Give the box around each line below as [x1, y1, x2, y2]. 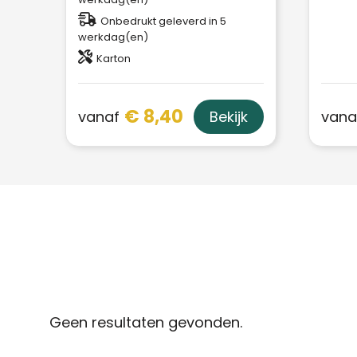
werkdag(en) [77, 29, 148, 45]
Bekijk [209, 107, 248, 127]
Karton [96, 51, 131, 67]
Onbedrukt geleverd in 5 [100, 14, 226, 29]
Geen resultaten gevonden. [49, 312, 242, 333]
